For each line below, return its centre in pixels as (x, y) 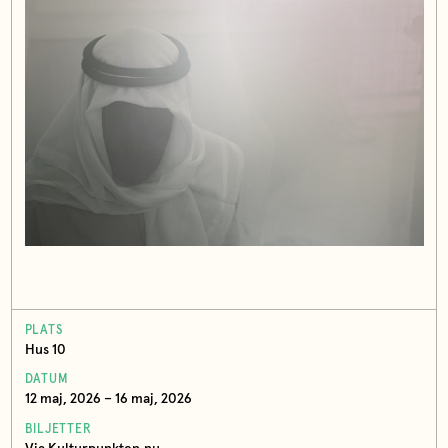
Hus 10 (45, 350)
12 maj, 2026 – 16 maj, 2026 (108, 399)
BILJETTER (58, 429)
